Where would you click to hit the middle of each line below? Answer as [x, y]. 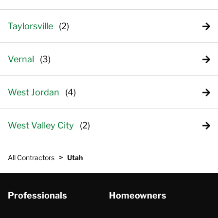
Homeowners [138, 195]
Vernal [21, 59]
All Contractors [31, 157]
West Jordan [34, 92]
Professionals [37, 195]
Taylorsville [30, 26]
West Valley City [41, 125]
